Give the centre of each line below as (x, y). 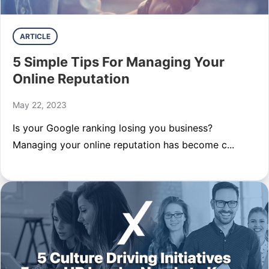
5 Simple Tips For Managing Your (119, 62)
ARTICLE (35, 36)
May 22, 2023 (40, 105)
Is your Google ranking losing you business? (114, 128)
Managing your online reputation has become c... (123, 145)
